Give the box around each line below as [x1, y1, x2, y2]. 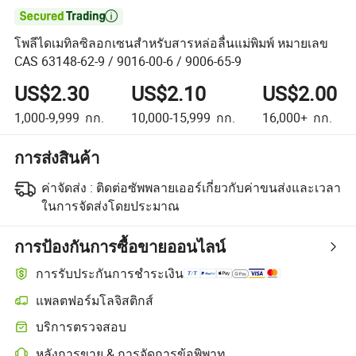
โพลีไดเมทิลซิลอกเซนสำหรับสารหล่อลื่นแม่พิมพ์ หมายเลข [14, 34, 329, 52]
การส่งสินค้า [14, 146, 100, 168]
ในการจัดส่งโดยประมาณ [41, 196, 180, 215]
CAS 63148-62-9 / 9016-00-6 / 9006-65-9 [14, 52, 242, 71]
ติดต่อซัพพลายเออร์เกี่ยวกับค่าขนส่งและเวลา [95, 178, 341, 196]
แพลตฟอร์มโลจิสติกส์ [36, 291, 154, 309]
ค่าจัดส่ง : [41, 178, 93, 196]
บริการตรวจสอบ [36, 318, 127, 336]
